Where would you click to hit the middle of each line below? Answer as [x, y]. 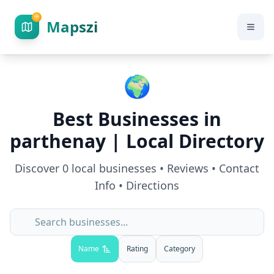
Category [180, 249]
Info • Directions [137, 185]
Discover [39, 168]
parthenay [58, 141]
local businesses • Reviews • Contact [164, 168]
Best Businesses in [137, 119]
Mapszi [72, 27]
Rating [137, 249]
